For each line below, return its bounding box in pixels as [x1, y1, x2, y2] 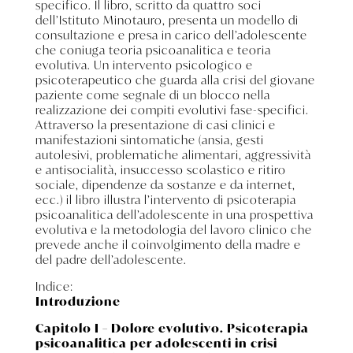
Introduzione [35, 292, 121, 309]
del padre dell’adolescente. [35, 251, 187, 267]
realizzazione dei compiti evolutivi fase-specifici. [35, 101, 309, 117]
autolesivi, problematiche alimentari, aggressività [35, 146, 311, 162]
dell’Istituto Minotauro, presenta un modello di [35, 11, 299, 28]
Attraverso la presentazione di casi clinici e [35, 116, 276, 132]
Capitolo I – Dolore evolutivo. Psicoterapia [35, 319, 309, 336]
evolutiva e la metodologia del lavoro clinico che [35, 221, 312, 237]
